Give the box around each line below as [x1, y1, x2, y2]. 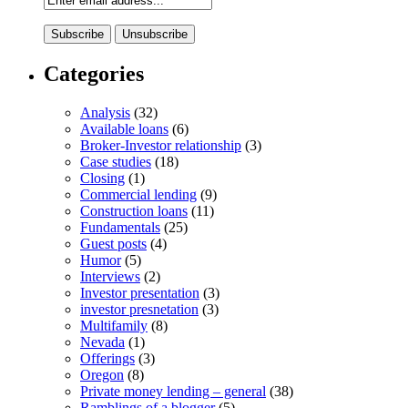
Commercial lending [80, 186, 197, 202]
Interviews [80, 268, 140, 284]
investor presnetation [80, 301, 199, 317]
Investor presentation [80, 284, 199, 301]
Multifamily [80, 317, 148, 333]
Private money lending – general [80, 382, 266, 399]
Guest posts [80, 235, 147, 251]
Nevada [80, 333, 125, 350]
